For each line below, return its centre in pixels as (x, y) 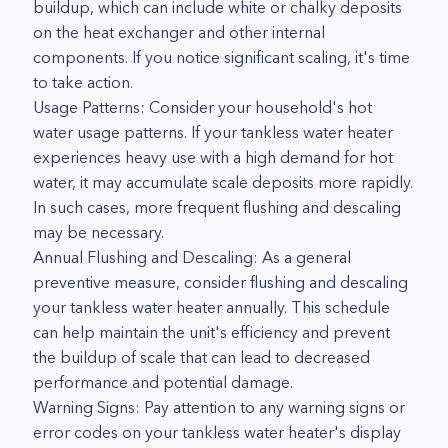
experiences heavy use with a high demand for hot (213, 157)
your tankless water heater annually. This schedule (211, 307)
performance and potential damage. (163, 382)
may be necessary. (98, 232)
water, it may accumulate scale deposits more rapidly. (223, 182)
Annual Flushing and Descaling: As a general (192, 257)
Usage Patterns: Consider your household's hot (202, 107)
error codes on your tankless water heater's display (217, 432)
